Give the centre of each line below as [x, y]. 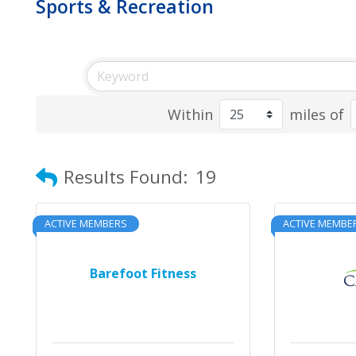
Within [191, 114]
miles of [317, 114]
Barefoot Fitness [143, 273]
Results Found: [126, 177]
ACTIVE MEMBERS [86, 223]
